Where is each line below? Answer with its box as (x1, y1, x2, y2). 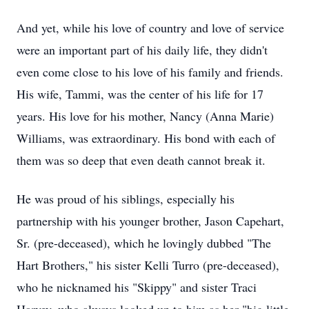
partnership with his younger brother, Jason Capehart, (17, 212, 284, 229)
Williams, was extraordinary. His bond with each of (17, 130, 275, 146)
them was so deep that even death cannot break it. (17, 152, 266, 168)
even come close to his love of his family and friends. (17, 63, 283, 80)
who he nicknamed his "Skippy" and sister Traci (17, 279, 257, 295)
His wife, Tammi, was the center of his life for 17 (17, 86, 263, 102)
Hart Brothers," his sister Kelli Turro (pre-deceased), (17, 257, 279, 273)
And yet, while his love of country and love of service (17, 19, 284, 36)
